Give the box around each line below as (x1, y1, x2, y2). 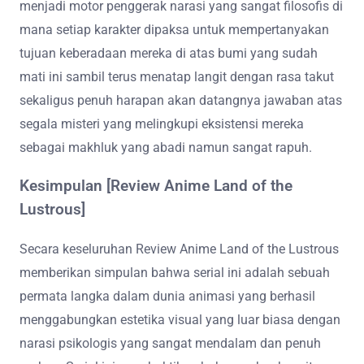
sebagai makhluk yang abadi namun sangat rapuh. (19, 140, 312, 156)
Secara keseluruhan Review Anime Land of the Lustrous (19, 240, 339, 257)
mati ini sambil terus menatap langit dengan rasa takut (19, 69, 334, 85)
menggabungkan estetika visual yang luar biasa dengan (19, 311, 340, 327)
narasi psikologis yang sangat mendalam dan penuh (19, 335, 321, 351)
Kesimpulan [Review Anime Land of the (19, 177, 292, 196)
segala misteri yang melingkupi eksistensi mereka (19, 116, 304, 132)
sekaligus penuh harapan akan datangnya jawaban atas (19, 93, 342, 109)
